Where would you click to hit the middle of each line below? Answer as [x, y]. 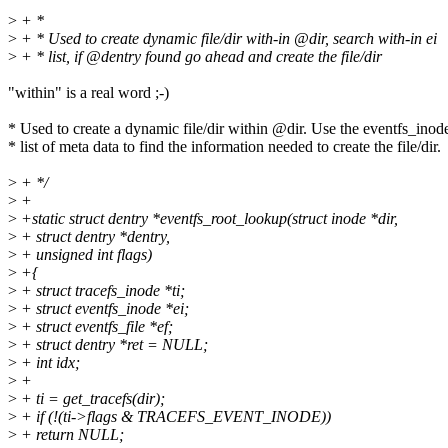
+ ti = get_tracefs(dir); [91, 399]
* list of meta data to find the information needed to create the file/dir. [224, 147]
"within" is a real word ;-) [88, 93]
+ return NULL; [70, 435]
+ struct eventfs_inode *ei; [103, 309]
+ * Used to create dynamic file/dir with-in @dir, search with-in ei [227, 39]
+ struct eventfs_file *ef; [95, 327]
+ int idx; [48, 363]
